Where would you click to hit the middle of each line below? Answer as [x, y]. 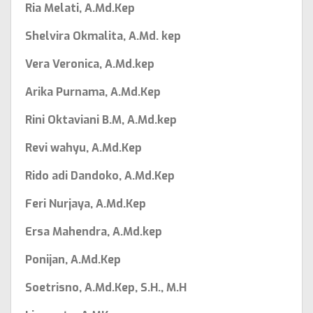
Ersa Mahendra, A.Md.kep [94, 232]
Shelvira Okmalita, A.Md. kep [103, 36]
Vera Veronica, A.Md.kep [90, 64]
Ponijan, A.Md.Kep [73, 260]
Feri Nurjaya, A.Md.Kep [86, 204]
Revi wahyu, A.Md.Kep [83, 148]
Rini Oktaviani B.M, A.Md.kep [101, 120]
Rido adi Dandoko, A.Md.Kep [100, 176]
